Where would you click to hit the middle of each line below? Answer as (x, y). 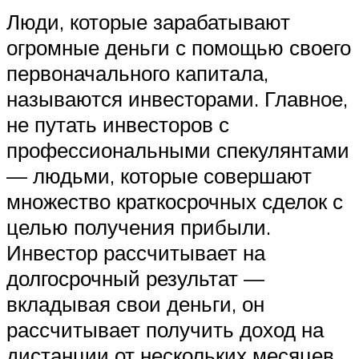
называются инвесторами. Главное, (177, 98)
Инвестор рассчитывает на (136, 252)
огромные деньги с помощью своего (179, 47)
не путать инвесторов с (118, 124)
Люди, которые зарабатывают (148, 21)
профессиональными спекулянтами (178, 149)
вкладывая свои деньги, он (135, 303)
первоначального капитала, (137, 73)
